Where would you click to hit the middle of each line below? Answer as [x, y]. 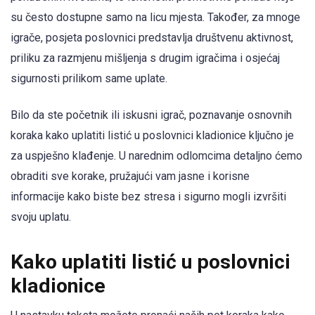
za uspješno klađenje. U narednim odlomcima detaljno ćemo [156, 155]
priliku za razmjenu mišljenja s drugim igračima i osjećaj [145, 58]
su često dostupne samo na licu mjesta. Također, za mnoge [155, 17]
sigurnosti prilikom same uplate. [89, 78]
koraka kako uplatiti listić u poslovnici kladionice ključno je [152, 135]
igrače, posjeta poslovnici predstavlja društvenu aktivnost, [152, 37]
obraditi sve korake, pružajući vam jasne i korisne [130, 176]
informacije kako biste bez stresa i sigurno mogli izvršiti [148, 196]
